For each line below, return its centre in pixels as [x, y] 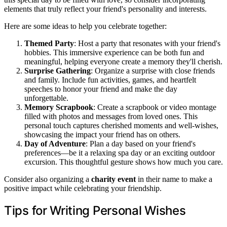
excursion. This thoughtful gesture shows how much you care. [124, 162]
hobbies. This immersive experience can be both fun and [114, 52]
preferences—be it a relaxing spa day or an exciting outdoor [120, 153]
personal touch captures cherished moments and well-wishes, [121, 125]
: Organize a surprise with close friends [153, 70]
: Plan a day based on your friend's [141, 143]
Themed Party [49, 43]
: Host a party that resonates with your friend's [147, 43]
